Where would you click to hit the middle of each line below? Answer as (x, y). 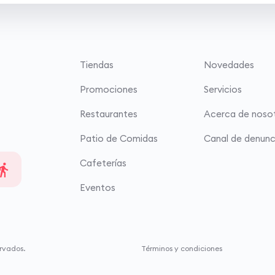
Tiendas (96, 65)
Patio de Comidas (118, 139)
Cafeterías (103, 163)
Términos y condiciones (182, 249)
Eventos (97, 188)
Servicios (223, 90)
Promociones (108, 90)
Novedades (229, 65)
